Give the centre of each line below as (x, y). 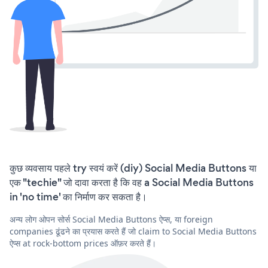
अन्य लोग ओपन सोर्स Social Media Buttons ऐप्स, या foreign (111, 219)
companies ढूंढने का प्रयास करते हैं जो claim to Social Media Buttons (133, 231)
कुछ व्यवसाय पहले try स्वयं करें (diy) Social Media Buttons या (133, 168)
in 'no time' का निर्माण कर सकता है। (78, 197)
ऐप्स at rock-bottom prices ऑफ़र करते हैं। (83, 243)
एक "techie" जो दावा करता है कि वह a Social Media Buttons (132, 182)
